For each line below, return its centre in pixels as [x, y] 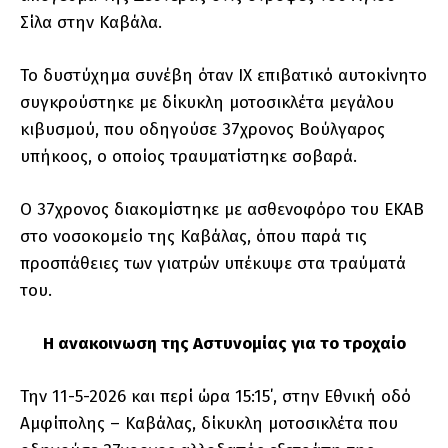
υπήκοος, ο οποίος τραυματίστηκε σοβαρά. [188, 157]
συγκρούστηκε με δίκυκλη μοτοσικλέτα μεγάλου [207, 103]
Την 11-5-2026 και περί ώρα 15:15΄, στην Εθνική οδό [215, 397]
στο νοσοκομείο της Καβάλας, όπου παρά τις [193, 237]
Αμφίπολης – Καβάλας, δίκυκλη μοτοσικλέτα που [209, 424]
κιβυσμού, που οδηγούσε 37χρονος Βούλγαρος [202, 130]
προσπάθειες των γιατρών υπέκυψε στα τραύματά [213, 264]
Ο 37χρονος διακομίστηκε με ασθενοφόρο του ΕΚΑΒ [222, 210]
